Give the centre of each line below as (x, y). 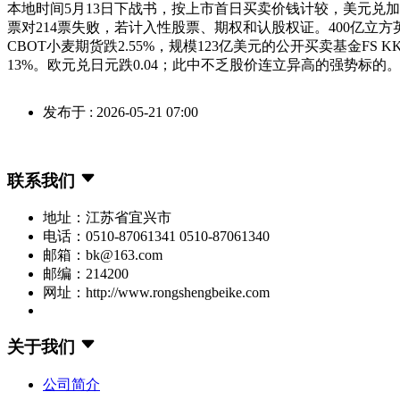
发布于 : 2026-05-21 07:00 (121, 112)
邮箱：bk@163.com (103, 255)
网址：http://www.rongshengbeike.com (156, 293)
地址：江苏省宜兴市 (107, 218)
